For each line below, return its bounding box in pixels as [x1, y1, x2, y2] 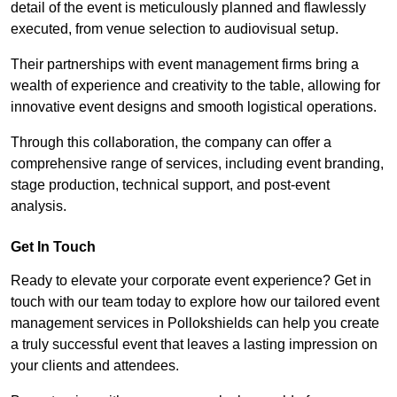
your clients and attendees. [11, 358, 179, 374]
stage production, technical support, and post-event [11, 177, 330, 193]
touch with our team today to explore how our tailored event [11, 294, 379, 310]
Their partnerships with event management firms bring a [11, 57, 359, 73]
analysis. [11, 198, 66, 214]
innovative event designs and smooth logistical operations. [11, 99, 377, 115]
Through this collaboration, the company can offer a [11, 135, 331, 151]
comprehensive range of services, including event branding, [11, 156, 384, 172]
